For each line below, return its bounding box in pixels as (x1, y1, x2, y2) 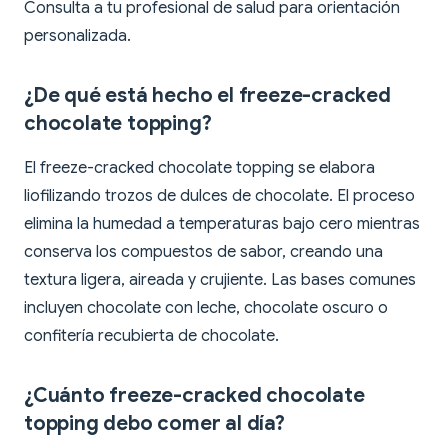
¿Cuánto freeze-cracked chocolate (24, 383, 365, 409)
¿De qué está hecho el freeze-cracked (24, 83, 391, 109)
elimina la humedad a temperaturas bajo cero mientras (24, 214, 420, 235)
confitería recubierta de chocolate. (24, 326, 279, 347)
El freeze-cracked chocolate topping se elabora (24, 158, 375, 179)
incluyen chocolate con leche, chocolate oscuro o (24, 298, 388, 319)
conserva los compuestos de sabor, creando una (24, 242, 383, 263)
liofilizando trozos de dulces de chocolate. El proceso (24, 186, 415, 207)
